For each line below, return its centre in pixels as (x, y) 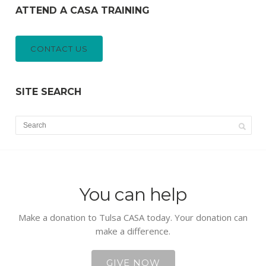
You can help (133, 195)
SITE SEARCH (49, 92)
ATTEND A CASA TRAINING (83, 11)
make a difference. (133, 231)
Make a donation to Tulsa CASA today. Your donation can (133, 218)
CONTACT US (59, 49)
